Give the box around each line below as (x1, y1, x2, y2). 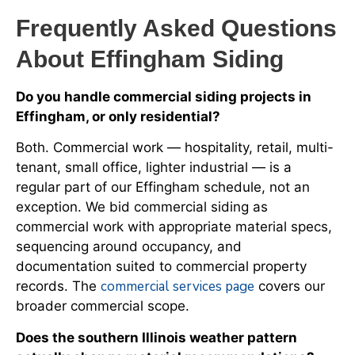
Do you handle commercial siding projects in (16, 89, 311, 105)
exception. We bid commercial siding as (16, 199, 268, 216)
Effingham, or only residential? (16, 109, 220, 125)
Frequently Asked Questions (16, 15, 337, 42)
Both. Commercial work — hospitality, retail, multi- (16, 139, 334, 156)
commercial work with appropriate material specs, (16, 219, 332, 235)
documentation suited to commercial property (16, 258, 307, 275)
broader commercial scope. (16, 298, 189, 315)
